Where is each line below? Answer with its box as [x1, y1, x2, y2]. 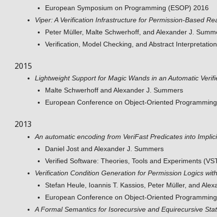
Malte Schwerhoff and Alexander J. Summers [45, 86, 183, 94]
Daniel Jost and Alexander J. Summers [45, 144, 164, 153]
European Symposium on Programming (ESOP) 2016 [45, 3, 209, 12]
